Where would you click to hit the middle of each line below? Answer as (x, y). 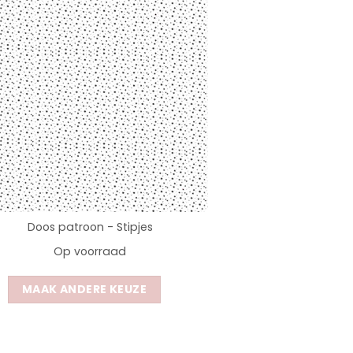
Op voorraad (90, 252)
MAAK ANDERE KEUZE (84, 290)
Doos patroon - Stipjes (90, 227)
